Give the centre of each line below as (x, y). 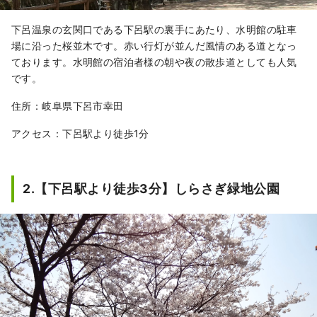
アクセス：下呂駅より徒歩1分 (80, 134)
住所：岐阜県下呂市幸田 (68, 106)
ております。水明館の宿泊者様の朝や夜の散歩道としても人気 (154, 62)
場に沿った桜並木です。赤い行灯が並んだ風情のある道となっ (154, 46)
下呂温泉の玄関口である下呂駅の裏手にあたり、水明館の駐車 (154, 30)
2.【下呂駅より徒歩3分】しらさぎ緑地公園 (151, 189)
